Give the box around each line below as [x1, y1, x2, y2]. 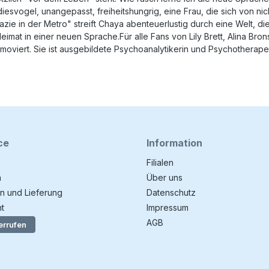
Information [147, 137, 202, 149]
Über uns [147, 172, 183, 183]
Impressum [147, 202, 189, 213]
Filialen [147, 157, 174, 168]
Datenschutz [147, 187, 196, 198]
